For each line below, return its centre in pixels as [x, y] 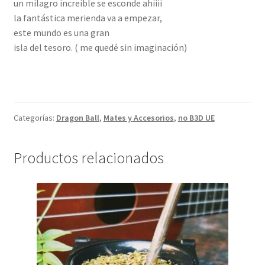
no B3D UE [196, 118]
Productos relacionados [88, 158]
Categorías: [35, 118]
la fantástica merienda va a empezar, [88, 17]
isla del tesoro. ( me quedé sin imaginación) [100, 47]
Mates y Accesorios [138, 118]
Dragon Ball [77, 118]
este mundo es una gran [61, 32]
